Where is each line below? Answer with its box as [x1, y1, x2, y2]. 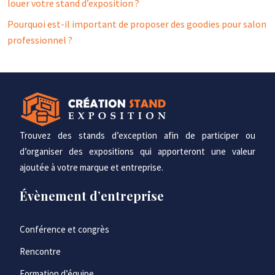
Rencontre [20, 246, 61, 257]
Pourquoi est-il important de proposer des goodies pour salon [7, 18, 266, 30]
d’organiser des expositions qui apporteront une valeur [20, 145, 255, 157]
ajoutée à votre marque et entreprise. [20, 161, 163, 173]
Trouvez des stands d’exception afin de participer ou [20, 130, 255, 141]
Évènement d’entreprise [20, 187, 164, 204]
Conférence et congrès [20, 223, 109, 235]
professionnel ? [7, 34, 72, 46]
